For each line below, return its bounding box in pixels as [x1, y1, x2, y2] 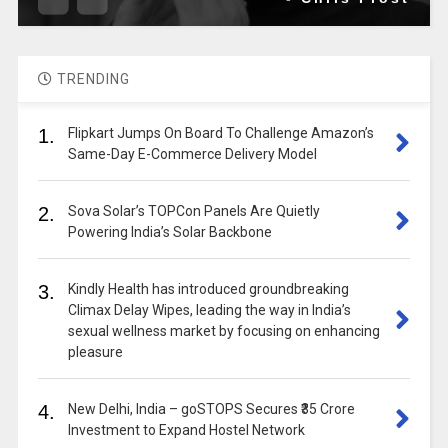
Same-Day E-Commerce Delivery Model [67, 146, 317, 163]
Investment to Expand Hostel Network [67, 422, 305, 439]
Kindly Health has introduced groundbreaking [67, 281, 349, 298]
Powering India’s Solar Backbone [67, 224, 272, 241]
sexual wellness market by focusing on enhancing [67, 323, 380, 340]
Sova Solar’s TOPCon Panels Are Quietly [67, 203, 320, 220]
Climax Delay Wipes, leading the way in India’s [67, 302, 351, 319]
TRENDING [52, 71, 130, 88]
